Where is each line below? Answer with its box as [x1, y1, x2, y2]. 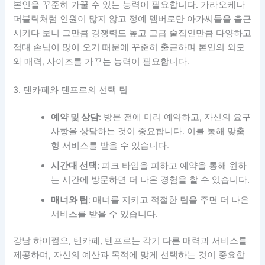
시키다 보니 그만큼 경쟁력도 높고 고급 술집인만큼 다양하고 [13, 28, 252, 39]
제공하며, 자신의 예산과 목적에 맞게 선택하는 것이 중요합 [13, 250, 245, 261]
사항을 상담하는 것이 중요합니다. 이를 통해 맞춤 [51, 125, 245, 137]
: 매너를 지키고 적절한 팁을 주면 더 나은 [88, 194, 250, 205]
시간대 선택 [51, 160, 98, 171]
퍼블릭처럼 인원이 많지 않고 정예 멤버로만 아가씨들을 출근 [13, 14, 252, 25]
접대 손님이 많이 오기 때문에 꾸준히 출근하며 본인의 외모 [13, 42, 245, 53]
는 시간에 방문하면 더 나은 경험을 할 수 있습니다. [51, 174, 250, 185]
